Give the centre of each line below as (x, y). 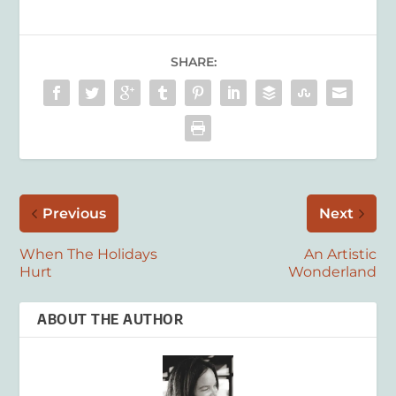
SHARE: (194, 62)
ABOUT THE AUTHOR (110, 320)
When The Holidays (89, 255)
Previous (75, 214)
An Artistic (340, 255)
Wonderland (332, 272)
